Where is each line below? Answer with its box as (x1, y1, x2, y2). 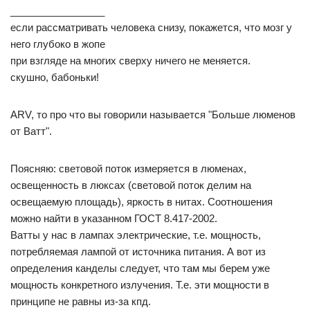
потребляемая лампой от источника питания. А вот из (10, 246, 266, 257)
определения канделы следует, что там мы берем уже (10, 262, 270, 274)
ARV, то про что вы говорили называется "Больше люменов (10, 109, 295, 120)
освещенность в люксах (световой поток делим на (10, 179, 251, 191)
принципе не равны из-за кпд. (10, 295, 151, 307)
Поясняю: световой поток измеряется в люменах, (10, 163, 246, 174)
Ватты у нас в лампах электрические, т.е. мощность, (10, 229, 261, 241)
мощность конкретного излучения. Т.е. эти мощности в (10, 279, 269, 291)
